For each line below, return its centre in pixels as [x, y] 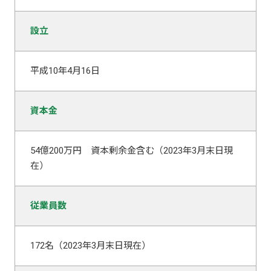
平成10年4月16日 [65, 70]
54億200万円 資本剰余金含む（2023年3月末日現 [131, 150]
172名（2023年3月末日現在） [90, 245]
